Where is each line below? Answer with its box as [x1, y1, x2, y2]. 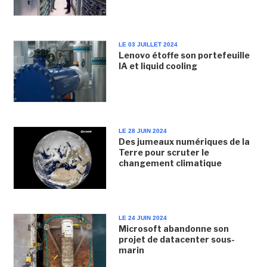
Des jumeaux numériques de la [118, 136, 250, 147]
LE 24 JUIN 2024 [118, 214, 167, 221]
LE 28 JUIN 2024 [118, 128, 167, 135]
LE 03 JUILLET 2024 [118, 41, 178, 48]
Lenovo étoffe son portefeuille [118, 50, 250, 61]
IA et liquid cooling [118, 61, 197, 72]
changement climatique [118, 158, 222, 169]
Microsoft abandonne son [118, 223, 229, 234]
